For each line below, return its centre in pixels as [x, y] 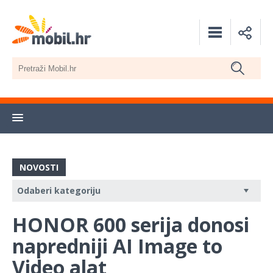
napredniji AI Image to [117, 246]
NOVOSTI [39, 168]
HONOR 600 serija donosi [131, 225]
